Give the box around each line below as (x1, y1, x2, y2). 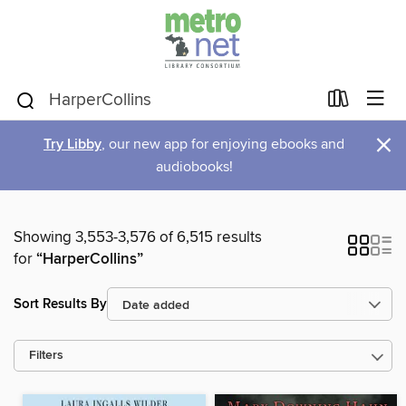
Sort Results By (14, 295, 107, 313)
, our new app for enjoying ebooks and (101, 135, 344, 153)
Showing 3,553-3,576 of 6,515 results (14, 227, 262, 247)
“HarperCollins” (36, 249, 143, 269)
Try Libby (43, 135, 101, 154)
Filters (29, 348, 63, 363)
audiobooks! (155, 158, 233, 176)
